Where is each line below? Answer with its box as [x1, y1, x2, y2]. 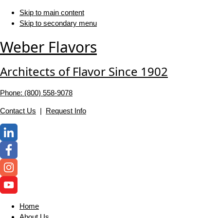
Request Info [46, 107, 86, 115]
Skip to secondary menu [19, 19, 97, 27]
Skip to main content [19, 8, 84, 17]
